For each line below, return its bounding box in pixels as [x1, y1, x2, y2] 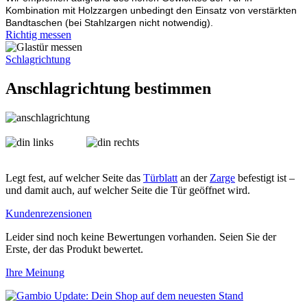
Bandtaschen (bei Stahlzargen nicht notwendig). [5, 16, 213, 28]
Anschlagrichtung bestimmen [5, 79, 211, 97]
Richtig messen [5, 28, 71, 40]
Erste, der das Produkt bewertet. [5, 243, 143, 255]
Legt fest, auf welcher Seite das [5, 171, 143, 184]
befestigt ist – [235, 171, 295, 184]
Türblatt [143, 171, 177, 184]
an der [177, 171, 210, 184]
